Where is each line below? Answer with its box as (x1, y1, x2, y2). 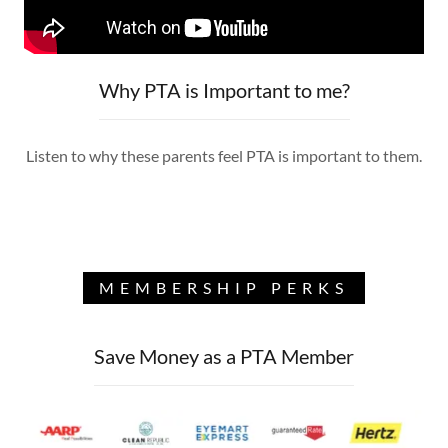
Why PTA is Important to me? (98, 78, 350, 102)
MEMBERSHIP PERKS (99, 278, 349, 297)
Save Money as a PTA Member (94, 344, 354, 368)
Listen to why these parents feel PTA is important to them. (26, 146, 422, 165)
